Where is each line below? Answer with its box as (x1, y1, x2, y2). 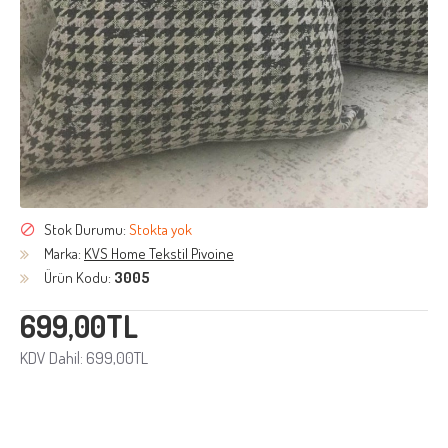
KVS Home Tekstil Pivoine (84, 244, 234, 263)
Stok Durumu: (44, 220, 126, 239)
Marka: (44, 244, 81, 263)
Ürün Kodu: (44, 268, 111, 287)
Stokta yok (129, 220, 192, 239)
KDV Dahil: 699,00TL (20, 348, 148, 368)
